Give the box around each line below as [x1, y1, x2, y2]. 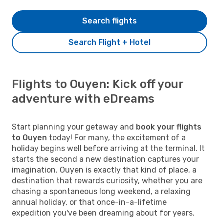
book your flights [136, 122, 201, 131]
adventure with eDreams [12, 91, 154, 106]
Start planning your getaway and [12, 122, 136, 131]
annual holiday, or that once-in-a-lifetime [12, 197, 167, 207]
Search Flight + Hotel [68, 37, 151, 47]
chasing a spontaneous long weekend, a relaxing [12, 186, 191, 196]
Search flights [82, 16, 137, 25]
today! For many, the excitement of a [47, 132, 186, 142]
